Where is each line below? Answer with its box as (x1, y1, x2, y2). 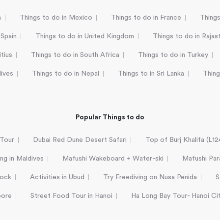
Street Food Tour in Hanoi (30, 192, 112, 200)
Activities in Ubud (30, 174, 84, 181)
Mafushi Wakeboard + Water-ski (62, 155, 164, 163)
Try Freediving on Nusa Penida (103, 174, 197, 181)
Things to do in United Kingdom (35, 33, 134, 40)
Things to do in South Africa (31, 52, 119, 59)
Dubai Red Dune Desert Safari (33, 137, 127, 144)
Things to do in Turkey (138, 52, 208, 59)
